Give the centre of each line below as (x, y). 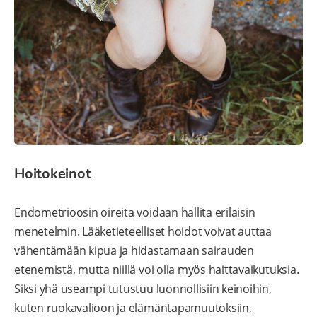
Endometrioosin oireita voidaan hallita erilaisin (135, 213)
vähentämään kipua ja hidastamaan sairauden (134, 251)
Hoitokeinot (53, 174)
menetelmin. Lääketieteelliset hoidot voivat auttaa (143, 232)
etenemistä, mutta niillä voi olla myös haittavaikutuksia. (157, 270)
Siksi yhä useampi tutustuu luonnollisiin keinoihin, (143, 289)
